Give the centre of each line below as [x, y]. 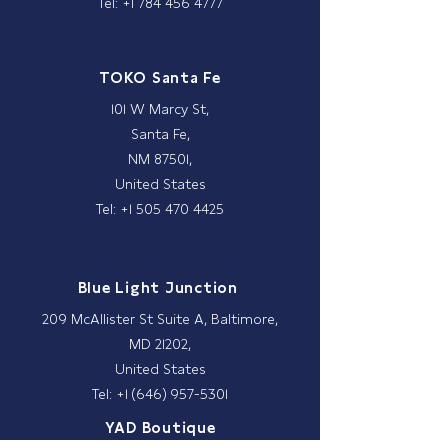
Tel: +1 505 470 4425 [160, 209]
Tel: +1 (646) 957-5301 [160, 394]
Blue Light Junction [160, 288]
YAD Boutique [160, 428]
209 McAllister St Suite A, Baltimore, [160, 319]
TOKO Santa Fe [160, 78]
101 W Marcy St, [160, 109]
